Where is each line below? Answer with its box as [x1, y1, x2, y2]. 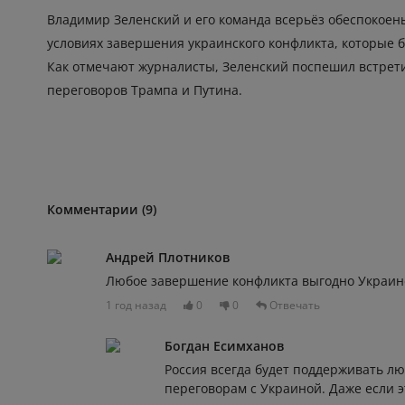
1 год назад [106, 297, 166, 314]
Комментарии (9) [47, 201, 156, 219]
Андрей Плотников [106, 249, 230, 267]
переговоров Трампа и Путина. [47, 81, 242, 99]
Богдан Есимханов [165, 337, 284, 355]
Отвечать [267, 297, 320, 314]
